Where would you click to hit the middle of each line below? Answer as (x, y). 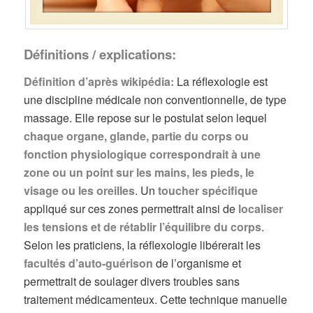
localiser (261, 208)
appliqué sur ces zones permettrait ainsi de (131, 208)
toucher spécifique (208, 190)
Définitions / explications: (100, 54)
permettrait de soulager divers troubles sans (132, 281)
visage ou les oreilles (80, 190)
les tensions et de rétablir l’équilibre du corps (143, 226)
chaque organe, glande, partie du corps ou (137, 136)
